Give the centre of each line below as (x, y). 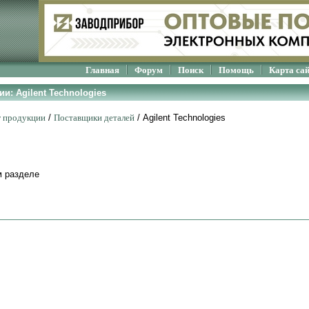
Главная (102, 70)
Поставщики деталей (94, 118)
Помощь (236, 70)
